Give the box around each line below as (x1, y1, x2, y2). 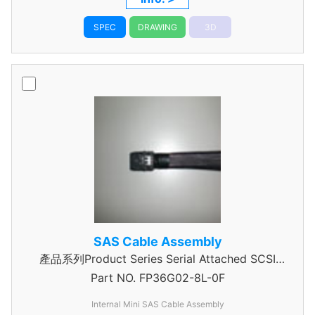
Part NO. (90, 271, 136, 285)
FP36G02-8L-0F (135, 271, 225, 285)
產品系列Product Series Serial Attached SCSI (39, 252, 276, 266)
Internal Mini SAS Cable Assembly (91, 299, 224, 309)
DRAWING (138, 22, 177, 32)
